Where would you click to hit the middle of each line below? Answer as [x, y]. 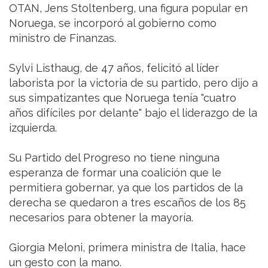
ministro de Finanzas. [63, 38]
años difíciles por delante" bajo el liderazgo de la [133, 112]
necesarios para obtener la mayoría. [101, 217]
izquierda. [33, 127]
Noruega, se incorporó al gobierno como [113, 23]
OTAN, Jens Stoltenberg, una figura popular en [128, 8]
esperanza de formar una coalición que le [115, 172]
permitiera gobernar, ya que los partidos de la [126, 187]
